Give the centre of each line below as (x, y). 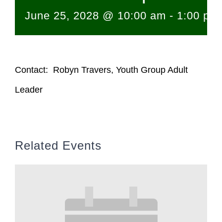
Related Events (58, 145)
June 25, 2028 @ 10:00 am (95, 16)
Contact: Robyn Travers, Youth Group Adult (101, 70)
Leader (29, 90)
